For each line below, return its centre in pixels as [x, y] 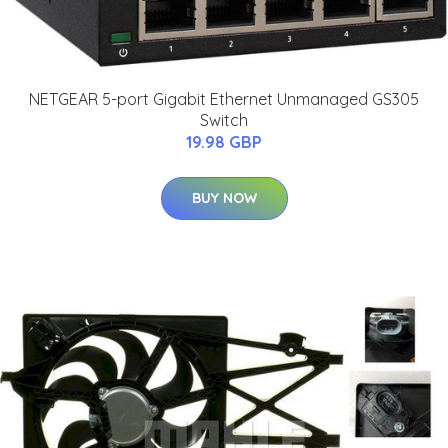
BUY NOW [224, 198]
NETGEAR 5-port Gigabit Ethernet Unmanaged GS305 [224, 99]
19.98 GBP [224, 142]
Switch [224, 120]
